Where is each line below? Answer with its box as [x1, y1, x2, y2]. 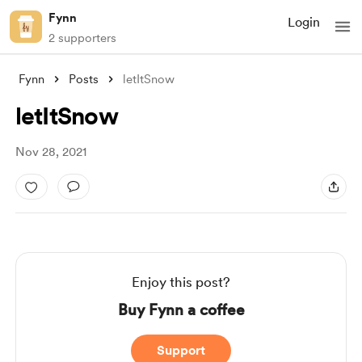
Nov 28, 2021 [15, 145, 86, 159]
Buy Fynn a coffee [117, 301, 245, 319]
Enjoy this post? [132, 274, 230, 290]
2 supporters [48, 31, 116, 45]
